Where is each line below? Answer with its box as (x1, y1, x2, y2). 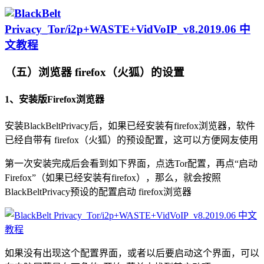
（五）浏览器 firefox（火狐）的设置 (5, 65, 184, 78)
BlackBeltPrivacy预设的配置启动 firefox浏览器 (5, 187, 192, 197)
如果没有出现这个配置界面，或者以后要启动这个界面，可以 (5, 248, 259, 259)
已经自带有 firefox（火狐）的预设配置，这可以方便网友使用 (5, 135, 258, 146)
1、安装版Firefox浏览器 (5, 94, 104, 105)
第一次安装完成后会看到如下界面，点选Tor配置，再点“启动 (5, 159, 258, 169)
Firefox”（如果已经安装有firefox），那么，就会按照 (5, 173, 221, 183)
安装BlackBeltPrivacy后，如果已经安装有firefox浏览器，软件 (5, 121, 255, 131)
